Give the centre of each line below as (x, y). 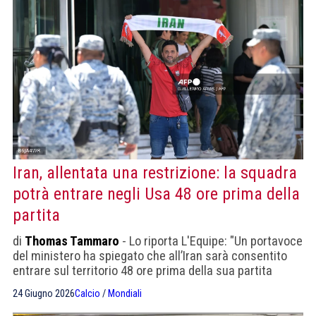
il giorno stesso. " (57, 300)
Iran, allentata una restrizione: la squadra (155, 172)
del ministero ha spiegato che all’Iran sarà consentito (150, 255)
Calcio (87, 293)
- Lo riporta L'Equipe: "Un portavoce (211, 241)
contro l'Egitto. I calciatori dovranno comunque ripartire (155, 285)
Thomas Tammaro (72, 241)
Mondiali (125, 293)
